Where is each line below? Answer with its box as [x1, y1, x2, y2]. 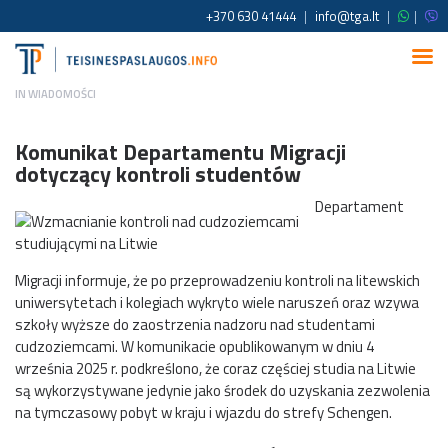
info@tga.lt [315, 6, 379, 26]
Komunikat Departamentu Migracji [15, 134, 346, 169]
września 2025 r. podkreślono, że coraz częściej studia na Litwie [15, 356, 416, 380]
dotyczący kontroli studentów [15, 156, 301, 191]
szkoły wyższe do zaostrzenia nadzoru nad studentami [15, 312, 375, 336]
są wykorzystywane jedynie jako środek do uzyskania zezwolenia [15, 378, 430, 402]
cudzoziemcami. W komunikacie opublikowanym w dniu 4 [15, 334, 374, 358]
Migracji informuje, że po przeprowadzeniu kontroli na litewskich [15, 268, 420, 292]
